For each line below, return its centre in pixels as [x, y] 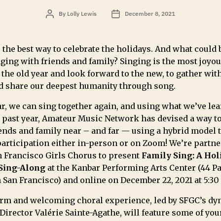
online [94, 180]
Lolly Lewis [82, 14]
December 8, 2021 [150, 14]
